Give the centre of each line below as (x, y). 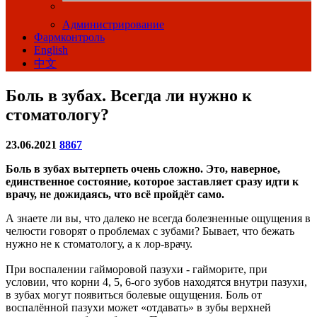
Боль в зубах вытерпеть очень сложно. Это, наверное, (143, 169)
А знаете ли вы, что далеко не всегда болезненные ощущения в (158, 219)
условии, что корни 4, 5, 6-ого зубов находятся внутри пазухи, (156, 282)
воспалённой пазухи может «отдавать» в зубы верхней (138, 308)
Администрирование (113, 24)
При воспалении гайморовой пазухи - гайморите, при (137, 270)
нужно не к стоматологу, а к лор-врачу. (99, 244)
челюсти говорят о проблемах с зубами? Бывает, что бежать (150, 231)
